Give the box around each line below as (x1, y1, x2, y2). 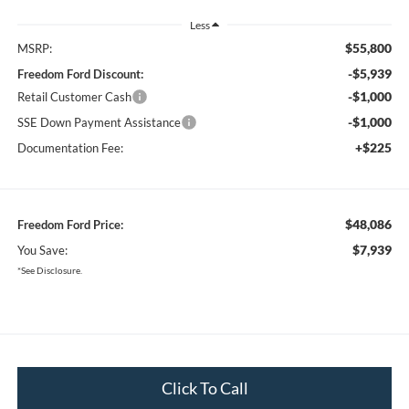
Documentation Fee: (16, 140, 123, 155)
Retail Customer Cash (16, 89, 131, 104)
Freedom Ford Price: (16, 216, 123, 232)
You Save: (16, 242, 68, 257)
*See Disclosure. (16, 264, 82, 276)
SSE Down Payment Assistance (16, 114, 181, 130)
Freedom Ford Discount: (16, 66, 143, 81)
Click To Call (161, 377, 248, 398)
